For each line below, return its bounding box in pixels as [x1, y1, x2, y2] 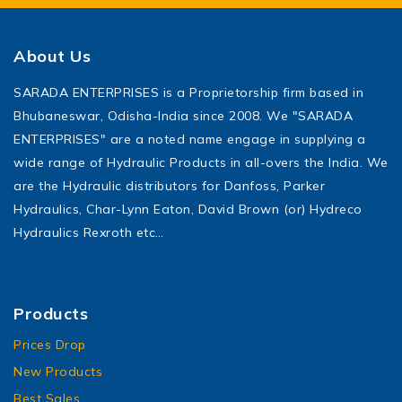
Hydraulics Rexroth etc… [13, 223, 164, 240]
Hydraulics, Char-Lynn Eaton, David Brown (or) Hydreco [13, 200, 363, 217]
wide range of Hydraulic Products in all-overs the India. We [13, 153, 389, 170]
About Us [13, 45, 91, 66]
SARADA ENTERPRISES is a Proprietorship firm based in [13, 83, 363, 100]
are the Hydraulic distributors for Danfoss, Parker [13, 177, 325, 194]
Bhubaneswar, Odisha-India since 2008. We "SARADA [13, 107, 353, 124]
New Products [13, 363, 102, 380]
